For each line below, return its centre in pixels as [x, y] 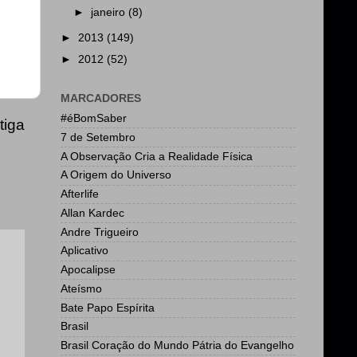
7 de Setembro [98, 137]
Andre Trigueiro [100, 232]
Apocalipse [88, 270]
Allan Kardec [92, 213]
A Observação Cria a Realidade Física [157, 156]
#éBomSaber [94, 118]
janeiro [110, 12]
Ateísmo [81, 288]
